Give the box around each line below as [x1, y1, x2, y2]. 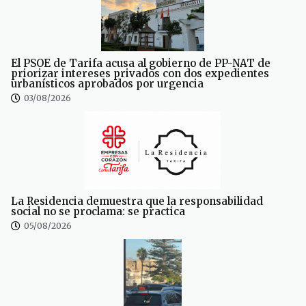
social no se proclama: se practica [11, 205, 185, 219]
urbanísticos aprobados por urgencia [11, 77, 204, 91]
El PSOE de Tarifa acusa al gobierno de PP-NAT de [11, 57, 270, 70]
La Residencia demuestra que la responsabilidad [11, 195, 263, 208]
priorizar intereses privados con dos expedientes [11, 67, 269, 81]
